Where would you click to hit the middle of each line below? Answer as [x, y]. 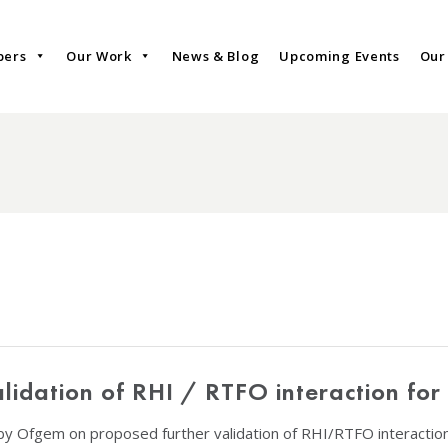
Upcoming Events [339, 56]
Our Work [99, 56]
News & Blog [215, 56]
